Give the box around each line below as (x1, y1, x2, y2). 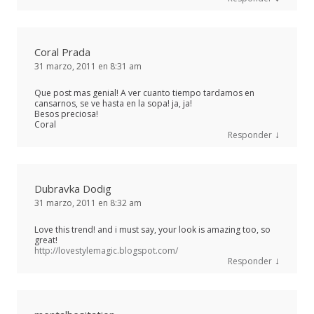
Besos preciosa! (34, 107, 98, 120)
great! (34, 233, 57, 246)
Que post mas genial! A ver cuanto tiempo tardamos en (34, 86, 254, 99)
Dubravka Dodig (34, 181, 111, 196)
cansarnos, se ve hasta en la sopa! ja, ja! (34, 97, 192, 109)
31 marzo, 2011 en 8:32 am (34, 196, 142, 209)
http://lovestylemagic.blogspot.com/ (34, 244, 178, 257)
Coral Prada (34, 44, 90, 59)
